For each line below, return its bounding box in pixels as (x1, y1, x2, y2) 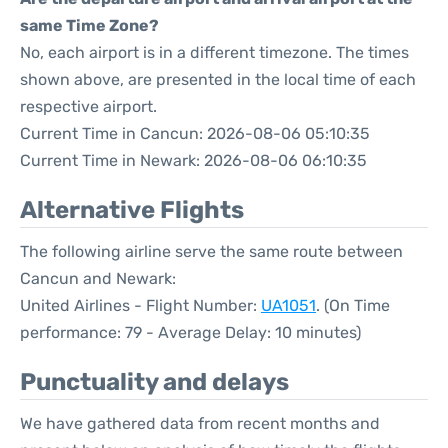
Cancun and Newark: (20, 269, 176, 288)
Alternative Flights (20, 196, 244, 224)
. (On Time (316, 296, 390, 315)
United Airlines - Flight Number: (20, 296, 261, 315)
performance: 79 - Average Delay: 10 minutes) (20, 323, 361, 342)
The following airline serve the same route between (20, 242, 403, 261)
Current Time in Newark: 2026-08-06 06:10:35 (20, 151, 367, 170)
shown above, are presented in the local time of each (20, 70, 416, 89)
